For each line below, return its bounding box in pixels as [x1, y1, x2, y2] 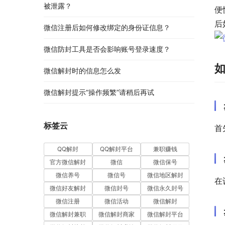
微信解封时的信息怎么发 [44, 66, 121, 75]
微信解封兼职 [50, 210, 86, 218]
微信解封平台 [147, 210, 183, 218]
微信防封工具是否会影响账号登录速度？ [44, 45, 170, 54]
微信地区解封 [147, 171, 183, 179]
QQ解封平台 [99, 145, 133, 153]
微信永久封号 [147, 184, 183, 192]
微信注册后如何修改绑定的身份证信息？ [44, 23, 170, 32]
